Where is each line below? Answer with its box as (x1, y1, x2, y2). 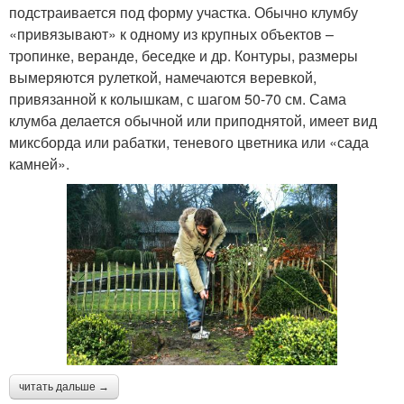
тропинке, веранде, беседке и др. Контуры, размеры (9, 44, 358, 66)
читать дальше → (19, 380, 109, 393)
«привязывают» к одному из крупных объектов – (9, 23, 334, 44)
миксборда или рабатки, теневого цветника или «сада (9, 131, 369, 152)
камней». (9, 152, 69, 174)
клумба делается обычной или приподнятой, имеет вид (9, 109, 377, 131)
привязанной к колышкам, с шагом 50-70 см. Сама (9, 87, 346, 109)
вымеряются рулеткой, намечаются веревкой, (9, 66, 317, 87)
